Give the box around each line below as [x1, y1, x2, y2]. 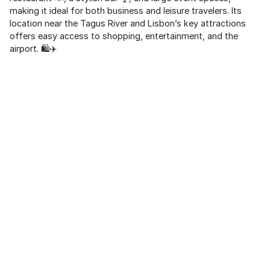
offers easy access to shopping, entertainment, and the [10, 31, 238, 41]
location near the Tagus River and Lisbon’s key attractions [10, 18, 246, 28]
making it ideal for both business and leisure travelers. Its [10, 5, 242, 16]
